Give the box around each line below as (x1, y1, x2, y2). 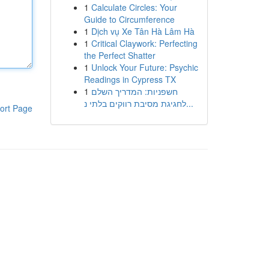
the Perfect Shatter (83, 49, 156, 61)
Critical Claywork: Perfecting (91, 37, 198, 49)
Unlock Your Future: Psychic (91, 61, 198, 73)
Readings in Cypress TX (83, 73, 176, 85)
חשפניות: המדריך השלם (91, 85, 178, 97)
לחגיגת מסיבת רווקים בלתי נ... (186, 97, 193, 109)
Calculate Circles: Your (91, 1, 177, 13)
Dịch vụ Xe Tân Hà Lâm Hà (91, 25, 195, 37)
